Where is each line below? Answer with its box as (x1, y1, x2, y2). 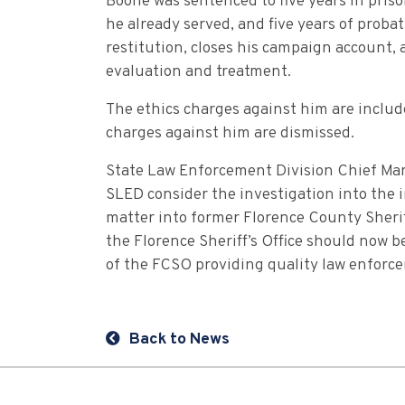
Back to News (129, 329, 230, 351)
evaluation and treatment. (106, 61, 291, 83)
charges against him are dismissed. (106, 123, 354, 145)
